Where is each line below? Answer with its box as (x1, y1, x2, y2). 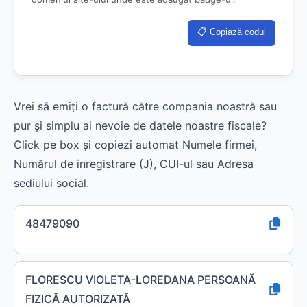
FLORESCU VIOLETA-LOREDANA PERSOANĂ (25, 273, 256, 286)
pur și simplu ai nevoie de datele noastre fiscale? (14, 119, 267, 132)
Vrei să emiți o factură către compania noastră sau (14, 99, 277, 113)
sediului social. (14, 176, 89, 190)
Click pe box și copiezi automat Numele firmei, (14, 138, 257, 151)
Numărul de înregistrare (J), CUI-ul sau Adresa (14, 157, 254, 171)
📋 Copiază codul (197, 27, 266, 37)
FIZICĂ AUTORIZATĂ (25, 292, 130, 306)
